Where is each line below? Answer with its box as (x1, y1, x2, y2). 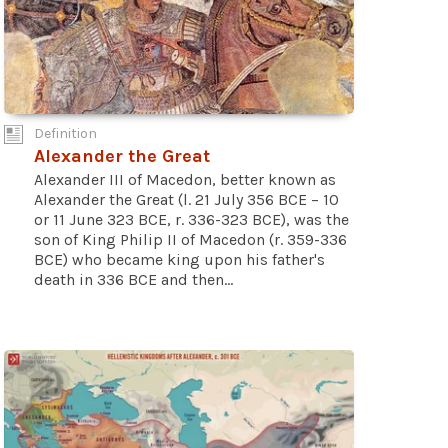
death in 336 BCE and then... (34, 270, 233, 290)
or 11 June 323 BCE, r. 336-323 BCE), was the (34, 210, 349, 230)
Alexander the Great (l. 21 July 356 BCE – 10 (34, 190, 339, 210)
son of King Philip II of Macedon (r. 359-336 (34, 230, 347, 250)
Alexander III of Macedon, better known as (34, 170, 336, 190)
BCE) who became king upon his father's (34, 250, 325, 270)
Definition (34, 125, 97, 143)
